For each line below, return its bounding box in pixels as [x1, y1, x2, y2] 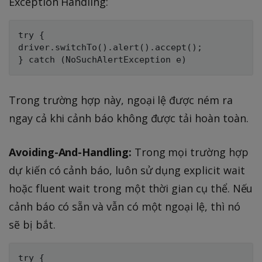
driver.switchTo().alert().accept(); [18, 42, 202, 53]
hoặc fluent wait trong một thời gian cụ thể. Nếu [9, 181, 253, 196]
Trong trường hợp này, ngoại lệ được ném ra [9, 93, 233, 108]
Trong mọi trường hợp [131, 145, 249, 160]
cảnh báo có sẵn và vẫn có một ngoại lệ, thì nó [9, 199, 240, 214]
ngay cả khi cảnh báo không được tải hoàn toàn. [9, 111, 249, 126]
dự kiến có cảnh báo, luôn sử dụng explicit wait [9, 163, 245, 178]
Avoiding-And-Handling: [9, 145, 132, 160]
